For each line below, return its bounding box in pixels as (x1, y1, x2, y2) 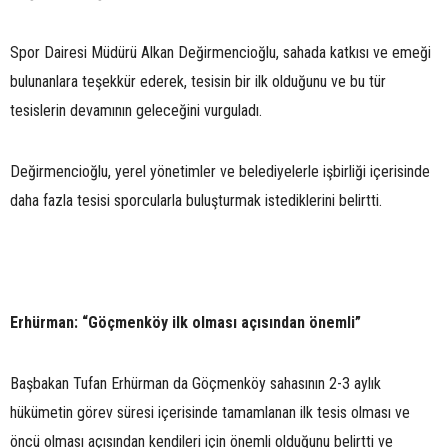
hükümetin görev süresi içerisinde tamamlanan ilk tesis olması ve (10, 402, 410, 422)
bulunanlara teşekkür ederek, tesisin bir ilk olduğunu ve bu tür (10, 71, 386, 91)
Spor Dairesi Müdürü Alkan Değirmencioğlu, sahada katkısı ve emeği (10, 42, 431, 62)
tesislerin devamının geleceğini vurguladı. (10, 100, 262, 120)
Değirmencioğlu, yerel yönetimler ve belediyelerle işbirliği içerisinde (10, 161, 430, 181)
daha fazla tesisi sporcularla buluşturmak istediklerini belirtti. (10, 190, 382, 210)
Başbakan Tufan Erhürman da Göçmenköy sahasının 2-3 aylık (10, 373, 381, 393)
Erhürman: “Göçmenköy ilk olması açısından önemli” (10, 312, 361, 332)
